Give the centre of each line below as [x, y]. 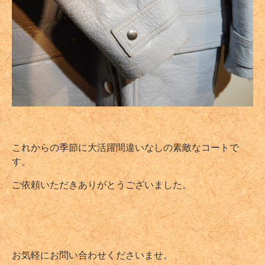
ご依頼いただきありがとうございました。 [102, 184]
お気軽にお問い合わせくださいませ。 [92, 254]
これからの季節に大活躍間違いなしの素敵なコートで [125, 146]
